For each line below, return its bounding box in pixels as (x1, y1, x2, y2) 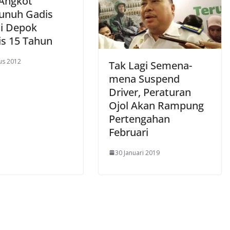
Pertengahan (109, 111, 170, 126)
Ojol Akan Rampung (109, 98, 204, 112)
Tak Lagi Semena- (109, 58, 192, 72)
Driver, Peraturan (109, 85, 191, 99)
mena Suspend (109, 71, 180, 86)
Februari (109, 125, 148, 139)
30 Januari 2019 (115, 148, 160, 157)
